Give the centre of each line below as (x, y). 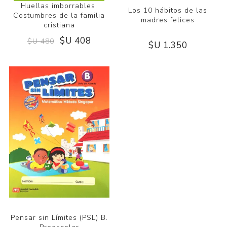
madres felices (168, 20)
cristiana (59, 25)
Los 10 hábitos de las (168, 10)
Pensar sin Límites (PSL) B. (59, 217)
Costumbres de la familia (59, 16)
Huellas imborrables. (59, 6)
